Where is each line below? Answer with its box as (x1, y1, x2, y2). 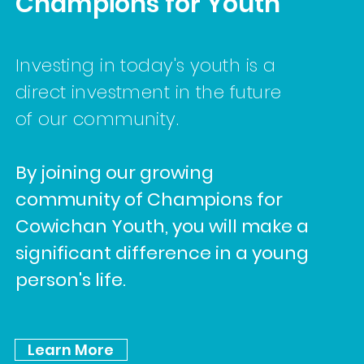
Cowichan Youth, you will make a (15, 214, 309, 239)
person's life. (15, 267, 126, 292)
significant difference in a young (15, 240, 309, 266)
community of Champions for (15, 187, 283, 212)
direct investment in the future (15, 80, 282, 105)
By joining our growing (15, 160, 214, 185)
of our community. (15, 106, 180, 132)
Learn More (28, 340, 115, 360)
